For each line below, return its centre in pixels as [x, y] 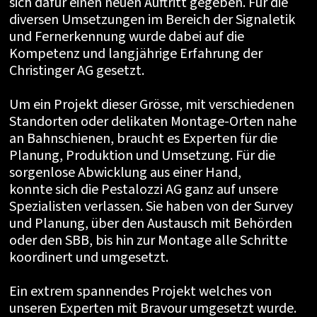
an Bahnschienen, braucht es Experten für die [143, 139]
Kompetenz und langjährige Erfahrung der [136, 54]
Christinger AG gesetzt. [78, 71]
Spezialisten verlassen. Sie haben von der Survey [151, 207]
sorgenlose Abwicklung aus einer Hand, [125, 173]
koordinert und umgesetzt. [100, 258]
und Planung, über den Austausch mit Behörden [150, 224]
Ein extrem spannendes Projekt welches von [140, 292]
